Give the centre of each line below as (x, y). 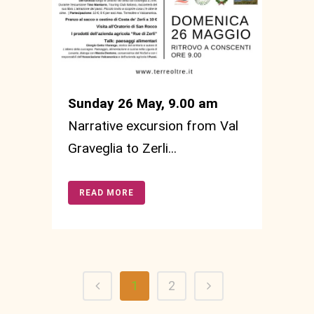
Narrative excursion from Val (153, 125)
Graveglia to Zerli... (122, 148)
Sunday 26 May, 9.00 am (143, 103)
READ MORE (107, 192)
